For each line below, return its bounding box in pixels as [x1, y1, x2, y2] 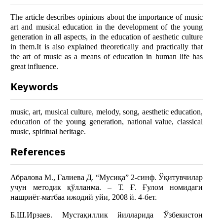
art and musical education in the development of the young [10, 23, 203, 32]
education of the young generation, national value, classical [10, 117, 203, 126]
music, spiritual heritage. [10, 127, 86, 136]
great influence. [10, 62, 58, 71]
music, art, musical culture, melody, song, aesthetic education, [10, 108, 203, 116]
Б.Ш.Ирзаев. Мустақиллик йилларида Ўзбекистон [10, 211, 203, 220]
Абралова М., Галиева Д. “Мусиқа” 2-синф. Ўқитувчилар [10, 173, 203, 182]
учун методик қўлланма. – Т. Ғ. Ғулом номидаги [10, 183, 203, 192]
